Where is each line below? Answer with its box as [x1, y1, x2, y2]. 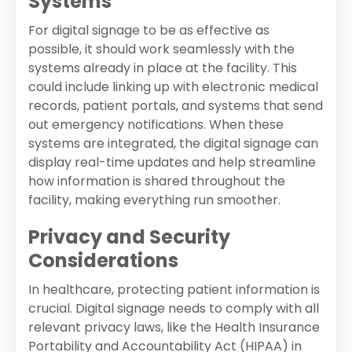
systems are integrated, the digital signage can [28, 134, 318, 153]
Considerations [28, 247, 178, 274]
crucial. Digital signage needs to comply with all [28, 299, 319, 318]
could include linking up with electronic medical [28, 78, 318, 97]
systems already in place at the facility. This [28, 59, 297, 78]
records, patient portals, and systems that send [28, 97, 323, 115]
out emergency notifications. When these [28, 115, 284, 134]
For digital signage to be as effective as [28, 21, 269, 40]
